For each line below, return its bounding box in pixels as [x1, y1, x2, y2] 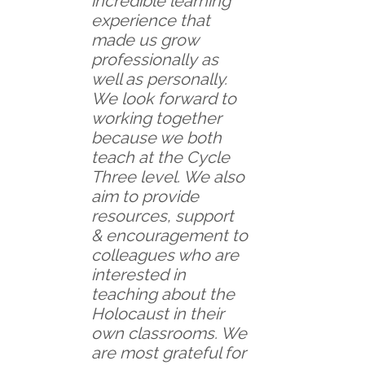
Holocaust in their [91, 303, 224, 323]
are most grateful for [91, 342, 246, 363]
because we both [91, 127, 222, 147]
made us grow [91, 29, 198, 50]
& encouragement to [91, 225, 248, 245]
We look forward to [91, 88, 236, 108]
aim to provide [91, 186, 199, 206]
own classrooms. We [91, 323, 247, 343]
